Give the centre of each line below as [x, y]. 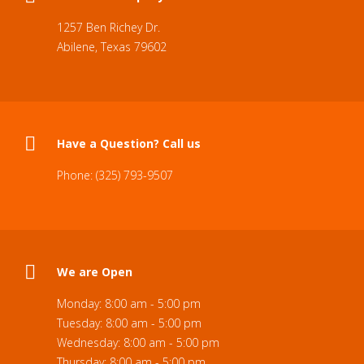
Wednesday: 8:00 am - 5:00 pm [138, 342]
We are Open [95, 272]
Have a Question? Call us [129, 143]
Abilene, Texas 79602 [112, 47]
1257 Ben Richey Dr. [108, 27]
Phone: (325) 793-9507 [115, 175]
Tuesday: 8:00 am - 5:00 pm [129, 323]
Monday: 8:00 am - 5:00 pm [129, 303]
